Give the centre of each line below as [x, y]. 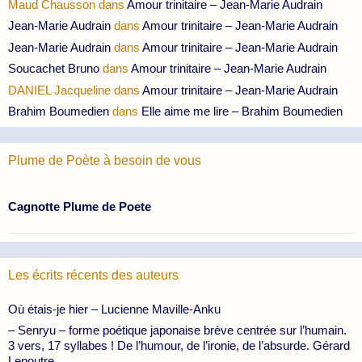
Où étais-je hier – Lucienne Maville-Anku [114, 309]
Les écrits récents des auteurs [93, 275]
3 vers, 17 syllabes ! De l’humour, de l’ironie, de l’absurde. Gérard [179, 346]
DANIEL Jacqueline [59, 90]
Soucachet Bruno [54, 69]
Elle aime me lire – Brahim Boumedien [242, 112]
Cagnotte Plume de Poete [80, 207]
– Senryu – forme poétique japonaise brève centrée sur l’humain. [177, 330]
